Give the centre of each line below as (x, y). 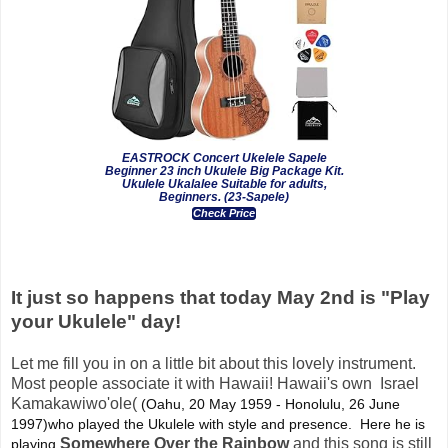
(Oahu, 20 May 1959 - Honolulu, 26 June (270, 403)
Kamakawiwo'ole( (76, 403)
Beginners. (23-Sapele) (224, 196)
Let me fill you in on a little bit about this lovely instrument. (215, 363)
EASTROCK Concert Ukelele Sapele (224, 157)
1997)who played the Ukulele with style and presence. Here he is (218, 423)
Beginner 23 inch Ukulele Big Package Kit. (224, 170)
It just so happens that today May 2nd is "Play (220, 297)
